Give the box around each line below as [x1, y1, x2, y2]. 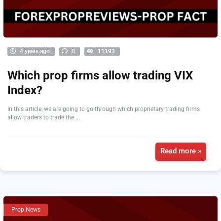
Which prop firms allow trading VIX [7, 69, 193, 82]
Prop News [11, 206, 40, 213]
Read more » [160, 147, 201, 155]
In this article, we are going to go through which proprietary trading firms [7, 106, 200, 112]
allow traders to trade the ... [7, 114, 80, 121]
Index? [7, 83, 42, 97]
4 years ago [18, 48, 50, 55]
